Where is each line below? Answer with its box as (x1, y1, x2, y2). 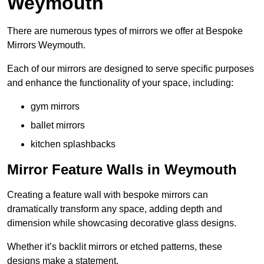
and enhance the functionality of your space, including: (7, 78, 233, 88)
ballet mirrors (31, 120, 85, 131)
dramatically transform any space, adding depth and (7, 204, 222, 214)
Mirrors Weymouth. (7, 40, 85, 51)
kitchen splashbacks (31, 139, 115, 150)
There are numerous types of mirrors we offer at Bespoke (7, 26, 243, 37)
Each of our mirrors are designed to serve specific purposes (7, 64, 254, 74)
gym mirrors (31, 101, 80, 112)
